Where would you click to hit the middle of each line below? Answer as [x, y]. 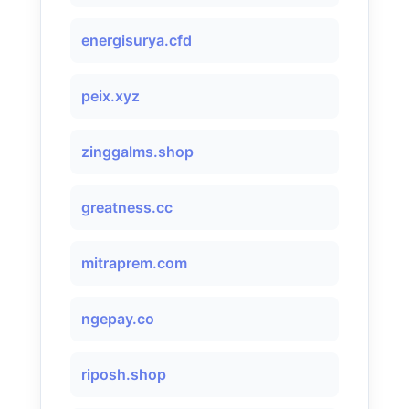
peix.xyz [110, 96]
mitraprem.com [134, 263]
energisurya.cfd [136, 40]
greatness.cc [127, 207]
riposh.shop [124, 374]
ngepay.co [118, 319]
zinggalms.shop [137, 152]
